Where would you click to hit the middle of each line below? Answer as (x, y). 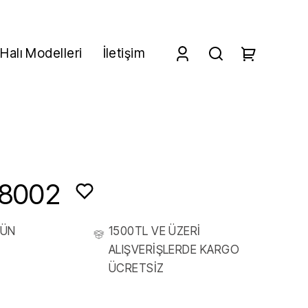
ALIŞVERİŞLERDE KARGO (174, 250)
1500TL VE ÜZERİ (155, 231)
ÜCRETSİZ (136, 268)
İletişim (124, 54)
